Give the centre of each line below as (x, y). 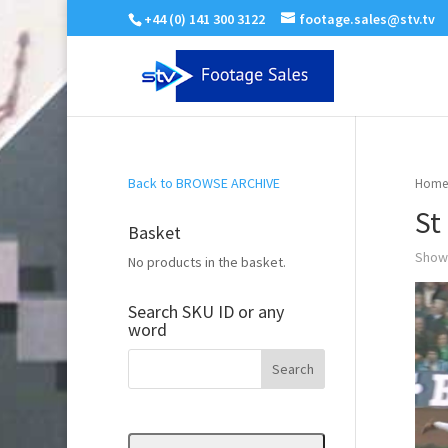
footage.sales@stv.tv (366, 18)
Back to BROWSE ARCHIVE (203, 183)
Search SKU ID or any (205, 311)
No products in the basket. (206, 262)
